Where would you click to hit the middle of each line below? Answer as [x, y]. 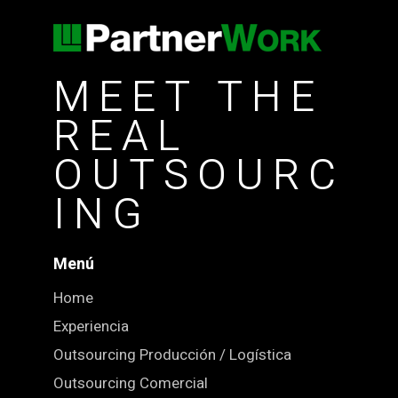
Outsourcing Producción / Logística [172, 354]
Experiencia [91, 326]
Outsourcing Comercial [131, 383]
